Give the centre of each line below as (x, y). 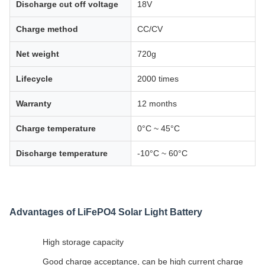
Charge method (47, 29)
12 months (157, 104)
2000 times (158, 79)
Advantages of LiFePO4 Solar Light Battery (106, 212)
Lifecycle (34, 79)
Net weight (38, 54)
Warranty (34, 104)
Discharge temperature (62, 153)
